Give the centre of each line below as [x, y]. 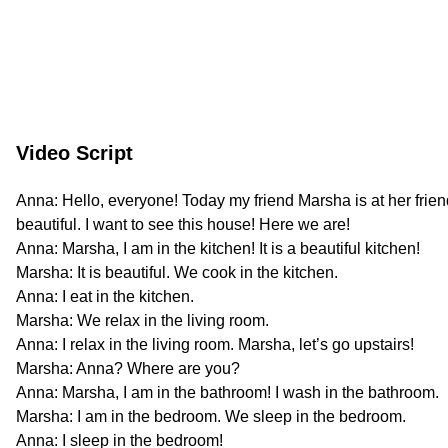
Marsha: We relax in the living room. [142, 320]
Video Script [74, 153]
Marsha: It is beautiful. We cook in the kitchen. [177, 272]
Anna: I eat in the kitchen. [105, 296]
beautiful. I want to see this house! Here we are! [183, 224]
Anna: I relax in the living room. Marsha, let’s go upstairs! [215, 344]
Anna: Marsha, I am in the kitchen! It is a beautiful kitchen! [218, 248]
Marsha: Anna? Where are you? [128, 368]
